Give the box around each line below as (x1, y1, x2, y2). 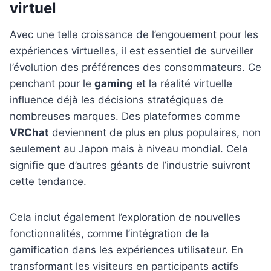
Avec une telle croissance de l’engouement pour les (10, 28, 258, 41)
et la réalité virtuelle (133, 77, 232, 90)
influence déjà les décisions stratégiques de (10, 94, 223, 106)
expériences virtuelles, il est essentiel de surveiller (10, 45, 253, 57)
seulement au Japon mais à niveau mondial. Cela (10, 143, 248, 155)
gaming (94, 77, 133, 90)
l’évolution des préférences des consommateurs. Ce (10, 61, 261, 74)
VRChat (10, 126, 49, 139)
